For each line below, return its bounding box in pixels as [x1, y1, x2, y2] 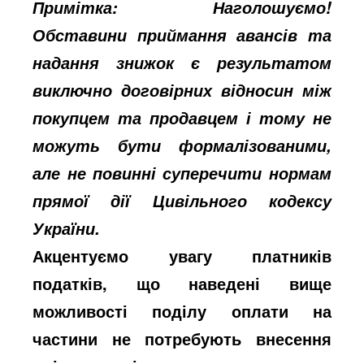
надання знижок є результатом [32, 50, 331, 74]
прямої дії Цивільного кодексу [32, 188, 331, 212]
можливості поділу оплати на [32, 298, 331, 323]
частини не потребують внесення [32, 326, 331, 350]
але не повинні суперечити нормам [32, 161, 331, 184]
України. [32, 216, 101, 240]
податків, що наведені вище [32, 271, 331, 295]
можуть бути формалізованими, [32, 133, 331, 157]
